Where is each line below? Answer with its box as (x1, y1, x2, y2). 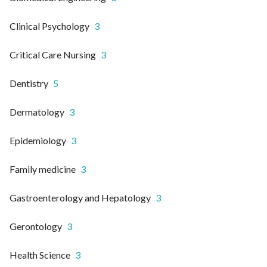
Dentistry (10, 77, 48, 89)
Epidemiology (10, 135, 66, 147)
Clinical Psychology (10, 20, 89, 32)
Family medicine (10, 163, 76, 175)
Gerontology (10, 221, 62, 232)
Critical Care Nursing (10, 49, 96, 61)
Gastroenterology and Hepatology (10, 192, 151, 204)
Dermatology (10, 106, 64, 118)
